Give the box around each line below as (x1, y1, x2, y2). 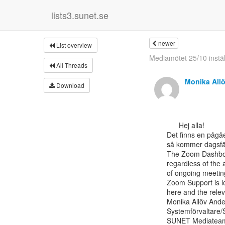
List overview (55, 41, 92, 49)
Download (55, 81, 84, 89)
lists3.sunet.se (51, 9, 108, 22)
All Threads (55, 61, 87, 69)
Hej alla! (167, 120, 179, 130)
